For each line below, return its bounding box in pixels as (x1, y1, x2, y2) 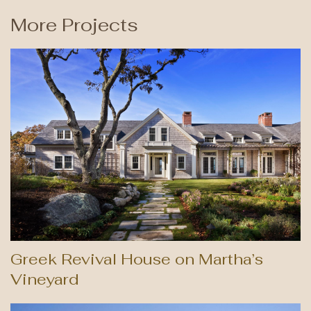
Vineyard (10, 269, 79, 289)
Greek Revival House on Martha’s (10, 249, 263, 269)
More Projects (10, 13, 138, 37)
